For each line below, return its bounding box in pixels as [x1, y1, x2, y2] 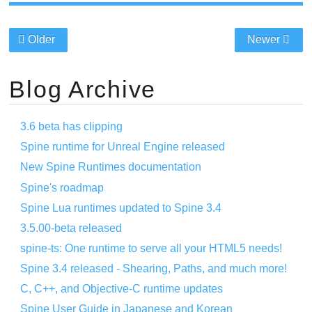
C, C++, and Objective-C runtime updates [20, 283, 224, 295]
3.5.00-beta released [20, 221, 123, 234]
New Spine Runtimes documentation [20, 161, 202, 173]
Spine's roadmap [20, 181, 104, 194]
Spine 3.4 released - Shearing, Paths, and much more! [20, 263, 288, 275]
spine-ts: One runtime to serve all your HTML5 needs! [20, 242, 283, 255]
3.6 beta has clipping [20, 120, 123, 133]
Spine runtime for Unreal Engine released [20, 141, 226, 153]
